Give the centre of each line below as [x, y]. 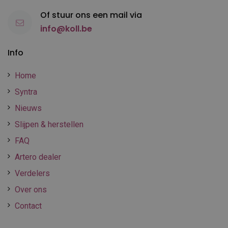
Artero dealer [38, 157]
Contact [28, 206]
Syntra [26, 92]
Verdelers [32, 173]
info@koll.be [66, 28]
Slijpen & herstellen [49, 124]
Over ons [31, 189]
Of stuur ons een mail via [91, 15]
